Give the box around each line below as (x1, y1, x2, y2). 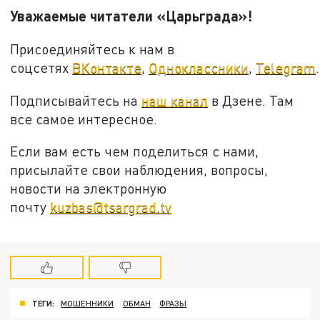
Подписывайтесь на (10, 91, 142, 109)
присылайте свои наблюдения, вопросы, (10, 161, 269, 179)
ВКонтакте (72, 59, 142, 76)
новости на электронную (10, 180, 167, 197)
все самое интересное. (10, 110, 158, 127)
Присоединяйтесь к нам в (10, 40, 175, 57)
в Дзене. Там (208, 91, 294, 109)
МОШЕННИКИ (61, 298, 114, 308)
